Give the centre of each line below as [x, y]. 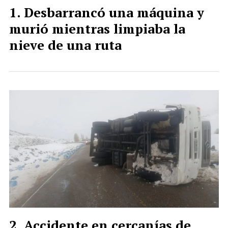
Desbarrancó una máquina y [114, 12]
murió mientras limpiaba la [97, 28]
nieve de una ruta [65, 45]
